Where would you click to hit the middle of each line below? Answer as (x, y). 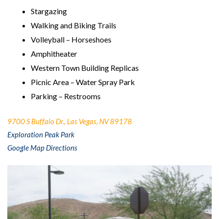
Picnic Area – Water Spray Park (83, 82)
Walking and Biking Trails (74, 25)
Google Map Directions (42, 147)
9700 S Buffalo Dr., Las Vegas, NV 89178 (70, 121)
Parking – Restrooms (66, 96)
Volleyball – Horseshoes (71, 39)
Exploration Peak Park (41, 134)
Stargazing (49, 11)
